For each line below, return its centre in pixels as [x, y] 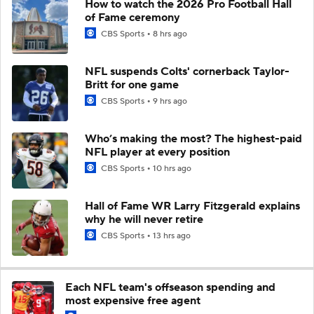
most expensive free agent [133, 300]
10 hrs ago [172, 168]
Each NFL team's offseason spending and [170, 287]
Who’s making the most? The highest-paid [193, 138]
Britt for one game [132, 84]
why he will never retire [144, 219]
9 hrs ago [170, 101]
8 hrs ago [170, 34]
